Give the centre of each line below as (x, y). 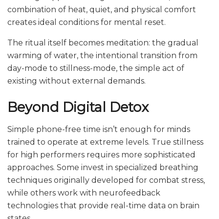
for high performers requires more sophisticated (101, 154)
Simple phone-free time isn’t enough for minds (99, 129)
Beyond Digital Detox (78, 108)
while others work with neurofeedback (84, 193)
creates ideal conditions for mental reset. (87, 22)
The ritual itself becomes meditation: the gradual (103, 43)
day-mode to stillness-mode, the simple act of (96, 68)
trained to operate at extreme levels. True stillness (105, 142)
